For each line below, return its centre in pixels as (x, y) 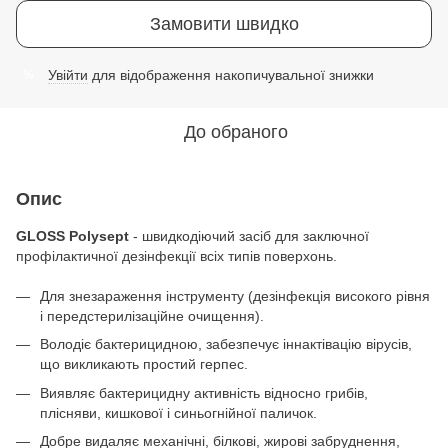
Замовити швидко (224, 23)
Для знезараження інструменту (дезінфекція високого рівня (235, 296)
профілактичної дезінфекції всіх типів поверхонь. (176, 256)
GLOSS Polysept (72, 236)
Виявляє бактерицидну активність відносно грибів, (204, 392)
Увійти (68, 75)
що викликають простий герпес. (144, 364)
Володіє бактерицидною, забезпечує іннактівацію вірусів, (226, 344)
